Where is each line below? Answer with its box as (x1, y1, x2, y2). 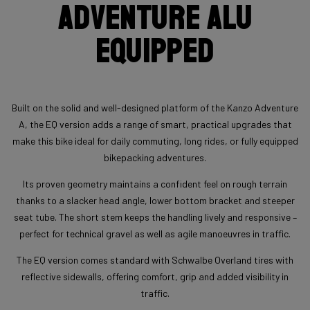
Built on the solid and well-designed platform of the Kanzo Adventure (12, 102, 298, 114)
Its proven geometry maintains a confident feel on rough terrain (23, 178, 287, 190)
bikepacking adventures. (104, 152, 206, 164)
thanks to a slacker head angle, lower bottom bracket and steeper (15, 194, 295, 207)
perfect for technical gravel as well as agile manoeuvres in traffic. (19, 228, 291, 240)
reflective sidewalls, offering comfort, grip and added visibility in (21, 271, 289, 283)
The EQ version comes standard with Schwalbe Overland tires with (17, 254, 293, 266)
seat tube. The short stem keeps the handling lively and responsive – (13, 211, 297, 224)
